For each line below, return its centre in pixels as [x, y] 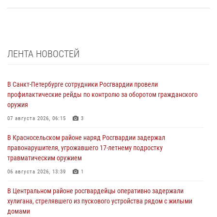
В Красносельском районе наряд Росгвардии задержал [86, 137]
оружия [18, 104]
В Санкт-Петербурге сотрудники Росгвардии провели [83, 84]
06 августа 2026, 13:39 [37, 171]
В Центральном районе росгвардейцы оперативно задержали [95, 191]
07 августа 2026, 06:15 [37, 118]
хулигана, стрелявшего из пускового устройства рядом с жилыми [100, 201]
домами [19, 211]
